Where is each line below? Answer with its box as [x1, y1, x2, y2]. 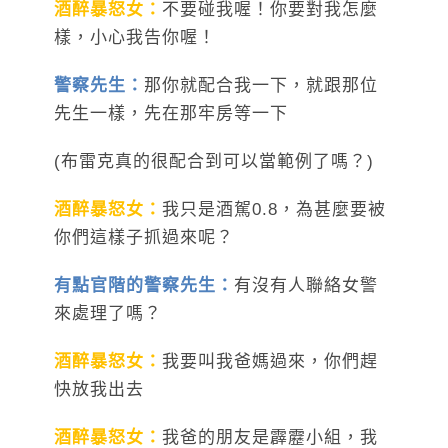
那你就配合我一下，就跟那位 [144, 75, 378, 95]
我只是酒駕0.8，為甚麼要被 [162, 199, 386, 219]
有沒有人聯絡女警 [234, 275, 378, 295]
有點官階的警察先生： [54, 275, 234, 295]
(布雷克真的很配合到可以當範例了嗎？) [54, 151, 374, 171]
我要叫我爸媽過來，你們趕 [162, 351, 378, 371]
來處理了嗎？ [54, 303, 162, 323]
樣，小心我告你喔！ [54, 27, 216, 47]
